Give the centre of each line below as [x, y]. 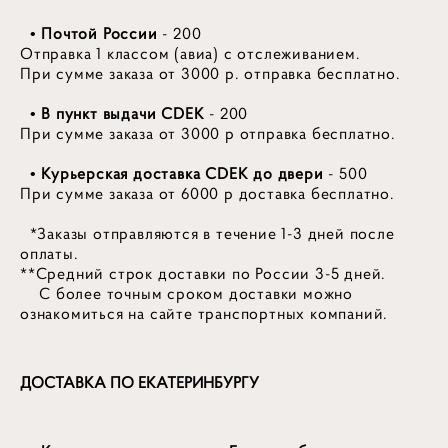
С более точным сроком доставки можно [186, 294]
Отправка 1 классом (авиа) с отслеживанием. [190, 54]
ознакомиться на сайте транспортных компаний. [204, 314]
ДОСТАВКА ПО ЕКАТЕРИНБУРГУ [139, 382]
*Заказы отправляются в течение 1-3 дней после [207, 234]
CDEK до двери [267, 174]
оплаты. [49, 254]
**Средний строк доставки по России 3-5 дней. [203, 274]
